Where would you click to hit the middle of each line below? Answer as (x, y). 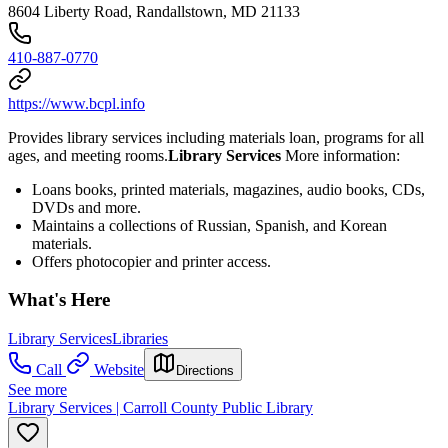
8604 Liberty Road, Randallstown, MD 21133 (154, 11)
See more (37, 389)
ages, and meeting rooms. (88, 155)
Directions (205, 370)
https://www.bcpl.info (76, 103)
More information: (342, 155)
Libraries (140, 338)
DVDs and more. (86, 207)
